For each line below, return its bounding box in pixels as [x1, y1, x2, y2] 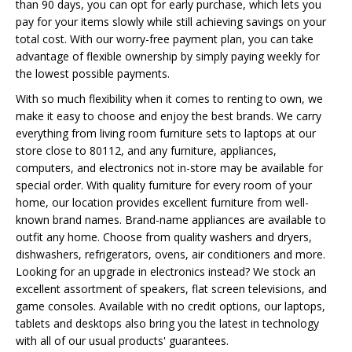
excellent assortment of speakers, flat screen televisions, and [16, 281, 327, 296]
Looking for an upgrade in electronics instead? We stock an [16, 264, 316, 279]
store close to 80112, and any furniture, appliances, [16, 143, 277, 158]
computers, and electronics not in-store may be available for [16, 160, 323, 175]
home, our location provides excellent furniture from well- [16, 195, 309, 210]
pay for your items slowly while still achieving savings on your [16, 14, 326, 29]
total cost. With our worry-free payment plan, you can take [16, 31, 313, 46]
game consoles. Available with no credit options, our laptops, [16, 299, 325, 313]
